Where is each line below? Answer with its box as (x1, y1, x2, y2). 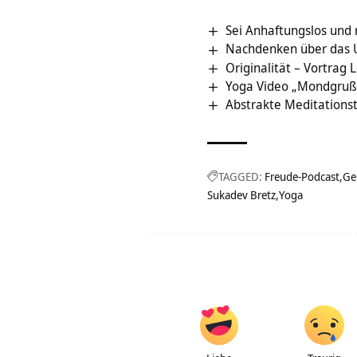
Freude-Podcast (265, 169, 339, 185)
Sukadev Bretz (207, 187, 276, 203)
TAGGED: (218, 169, 262, 185)
